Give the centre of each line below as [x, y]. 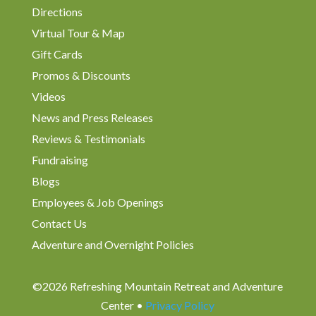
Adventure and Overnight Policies [113, 244]
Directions [57, 11]
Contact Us [59, 223]
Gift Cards [57, 54]
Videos [48, 96]
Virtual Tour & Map [78, 32]
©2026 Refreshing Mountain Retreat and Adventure [158, 286]
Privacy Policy [180, 305]
